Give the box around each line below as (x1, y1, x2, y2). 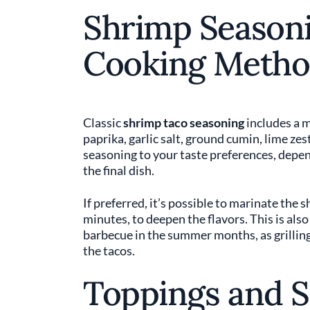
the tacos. (83, 243, 137, 258)
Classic (83, 115, 123, 130)
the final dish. (83, 163, 156, 178)
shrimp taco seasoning (123, 115, 244, 130)
